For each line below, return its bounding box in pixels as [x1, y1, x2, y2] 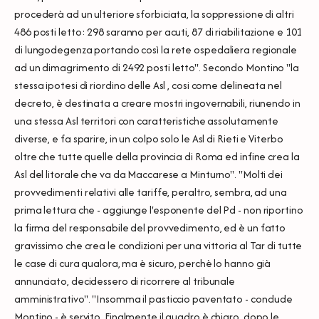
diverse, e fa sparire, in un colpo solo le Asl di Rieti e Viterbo [14, 130, 283, 146]
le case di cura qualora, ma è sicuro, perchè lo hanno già [14, 255, 271, 271]
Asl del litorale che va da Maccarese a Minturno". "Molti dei [14, 166, 283, 182]
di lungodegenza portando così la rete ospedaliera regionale [14, 41, 298, 57]
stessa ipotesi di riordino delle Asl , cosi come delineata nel [14, 77, 282, 93]
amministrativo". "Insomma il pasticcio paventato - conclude [14, 291, 293, 306]
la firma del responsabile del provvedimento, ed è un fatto [14, 219, 286, 235]
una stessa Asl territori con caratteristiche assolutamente [14, 113, 279, 128]
